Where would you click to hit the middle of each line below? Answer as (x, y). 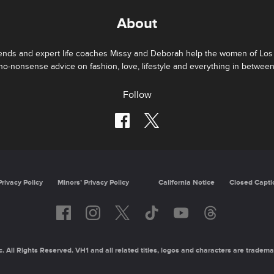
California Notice (186, 182)
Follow (137, 94)
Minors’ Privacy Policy (93, 182)
